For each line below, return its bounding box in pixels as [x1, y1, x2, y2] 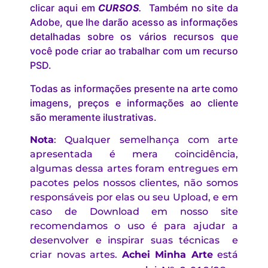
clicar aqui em [30, 2, 99, 14]
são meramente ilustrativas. [30, 111, 157, 123]
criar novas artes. [30, 249, 122, 261]
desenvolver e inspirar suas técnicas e [30, 234, 238, 246]
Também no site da [142, 2, 238, 14]
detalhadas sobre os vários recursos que [30, 31, 238, 43]
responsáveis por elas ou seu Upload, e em [30, 191, 238, 203]
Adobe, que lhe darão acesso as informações [30, 16, 238, 29]
